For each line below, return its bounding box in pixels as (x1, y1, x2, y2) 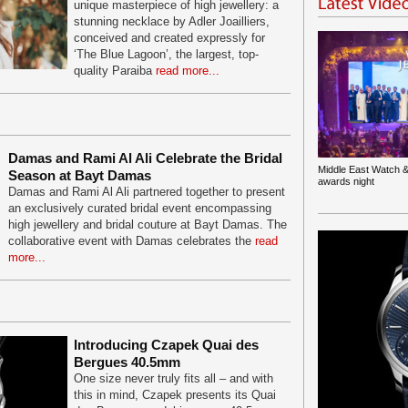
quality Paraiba (74, 64, 156, 77)
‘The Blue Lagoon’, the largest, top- (74, 47, 259, 61)
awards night (318, 176, 374, 187)
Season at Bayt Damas (8, 168, 151, 183)
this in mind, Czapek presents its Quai (74, 388, 276, 402)
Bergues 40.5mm (74, 354, 180, 370)
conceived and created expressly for (74, 31, 265, 45)
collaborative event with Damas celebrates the (8, 234, 255, 248)
